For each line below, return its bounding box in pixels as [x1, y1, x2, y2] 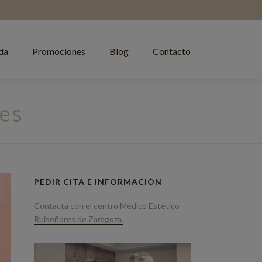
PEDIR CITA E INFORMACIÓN [34, 177, 163, 187]
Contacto [153, 46, 191, 57]
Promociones [32, 46, 85, 57]
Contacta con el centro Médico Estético [34, 201, 180, 211]
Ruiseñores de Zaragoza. [34, 214, 124, 224]
